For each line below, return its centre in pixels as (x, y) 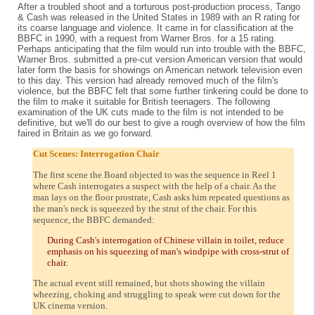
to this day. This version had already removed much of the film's (148, 80)
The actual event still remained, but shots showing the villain (149, 283)
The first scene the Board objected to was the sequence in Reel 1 (155, 174)
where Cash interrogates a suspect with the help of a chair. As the (155, 186)
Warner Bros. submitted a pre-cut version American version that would (160, 59)
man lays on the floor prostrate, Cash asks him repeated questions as (161, 197)
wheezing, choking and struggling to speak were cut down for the (157, 295)
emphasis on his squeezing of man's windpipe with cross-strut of (168, 251)
